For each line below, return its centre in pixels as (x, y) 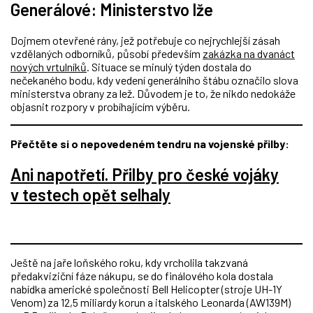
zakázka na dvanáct (249, 53)
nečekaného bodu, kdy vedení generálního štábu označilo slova (154, 80)
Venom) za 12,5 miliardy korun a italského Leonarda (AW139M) (151, 302)
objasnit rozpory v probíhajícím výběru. (100, 106)
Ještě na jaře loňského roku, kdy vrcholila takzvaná (129, 262)
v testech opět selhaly (90, 194)
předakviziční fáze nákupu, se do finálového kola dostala (142, 275)
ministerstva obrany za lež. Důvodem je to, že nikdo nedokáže (153, 93)
